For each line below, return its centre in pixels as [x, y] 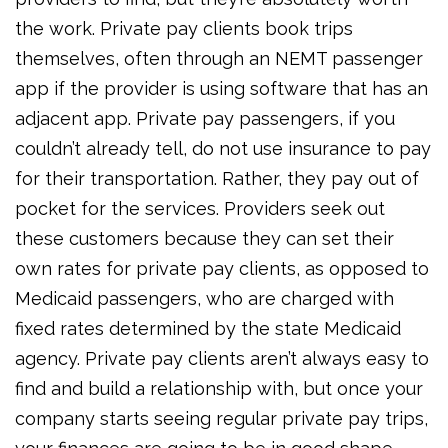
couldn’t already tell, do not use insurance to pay [223, 149]
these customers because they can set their [204, 239]
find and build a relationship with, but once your [219, 389]
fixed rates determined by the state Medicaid [208, 329]
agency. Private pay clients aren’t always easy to [222, 359]
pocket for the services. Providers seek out [200, 209]
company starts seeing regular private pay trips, [221, 419]
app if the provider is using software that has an [221, 89]
